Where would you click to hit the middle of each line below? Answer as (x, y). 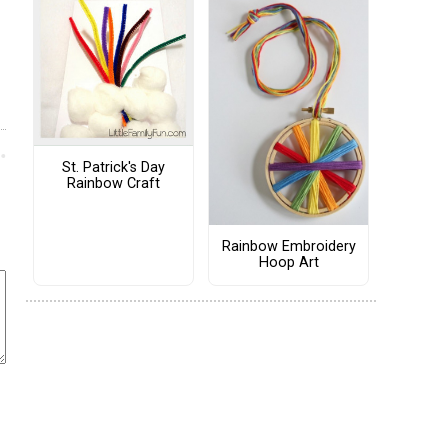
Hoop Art (288, 262)
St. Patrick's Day (113, 167)
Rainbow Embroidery (288, 246)
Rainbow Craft (113, 183)
